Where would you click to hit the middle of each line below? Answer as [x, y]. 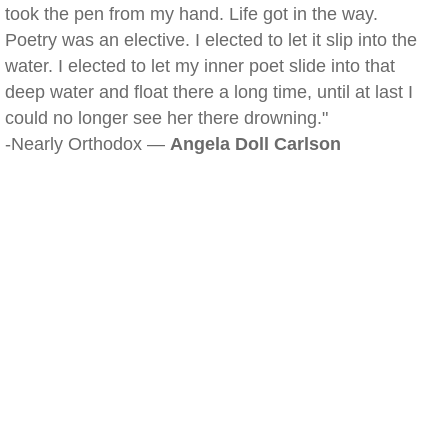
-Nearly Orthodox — [87, 144]
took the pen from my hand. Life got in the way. [191, 14]
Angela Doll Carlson [255, 144]
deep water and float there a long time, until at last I [209, 92]
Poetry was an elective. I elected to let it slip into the [211, 40]
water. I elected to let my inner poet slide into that [200, 66]
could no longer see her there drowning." [166, 118]
